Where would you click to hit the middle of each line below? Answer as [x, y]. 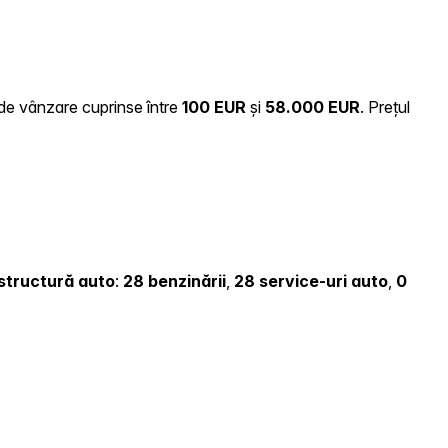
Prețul [389, 106]
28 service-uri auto [311, 281]
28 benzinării [174, 281]
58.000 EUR [312, 106]
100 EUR [214, 106]
